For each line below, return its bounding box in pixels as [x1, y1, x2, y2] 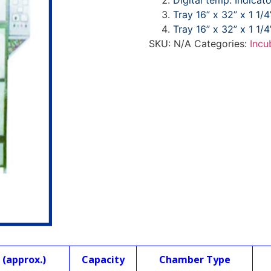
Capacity [81, 253, 125, 266]
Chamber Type [158, 253, 230, 266]
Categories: [194, 38, 250, 50]
